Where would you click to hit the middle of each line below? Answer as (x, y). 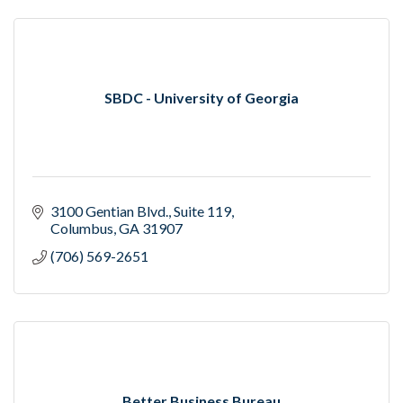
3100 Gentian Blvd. (109, 211)
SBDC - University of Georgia (201, 98)
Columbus (82, 228)
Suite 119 (202, 211)
